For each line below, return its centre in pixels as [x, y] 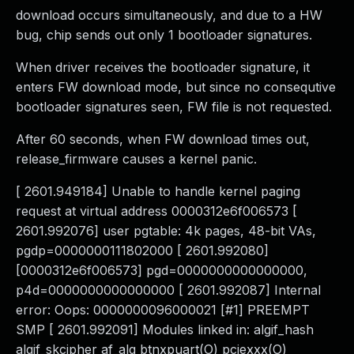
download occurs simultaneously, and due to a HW [169, 15]
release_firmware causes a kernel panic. [136, 159]
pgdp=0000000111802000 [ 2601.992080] [142, 250]
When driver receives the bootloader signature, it [163, 67]
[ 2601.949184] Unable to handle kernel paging [158, 191]
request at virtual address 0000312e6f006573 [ [156, 211]
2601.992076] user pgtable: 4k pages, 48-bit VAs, [166, 231]
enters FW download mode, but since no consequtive [176, 87]
